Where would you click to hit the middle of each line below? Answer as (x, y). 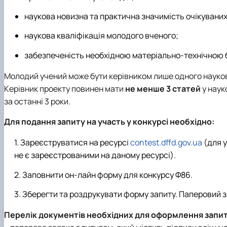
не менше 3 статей (163, 88)
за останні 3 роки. (37, 101)
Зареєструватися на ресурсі (75, 143)
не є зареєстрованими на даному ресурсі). (95, 155)
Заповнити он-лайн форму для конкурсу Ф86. (107, 175)
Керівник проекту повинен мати (65, 88)
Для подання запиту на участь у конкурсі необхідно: (109, 122)
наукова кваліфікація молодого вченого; (101, 36)
